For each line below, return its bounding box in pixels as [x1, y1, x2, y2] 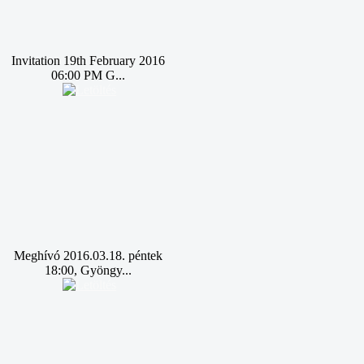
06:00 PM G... [50, 68, 125, 82]
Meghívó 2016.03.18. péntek [13, 249, 162, 262]
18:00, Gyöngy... [44, 263, 132, 277]
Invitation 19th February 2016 [11, 54, 165, 67]
